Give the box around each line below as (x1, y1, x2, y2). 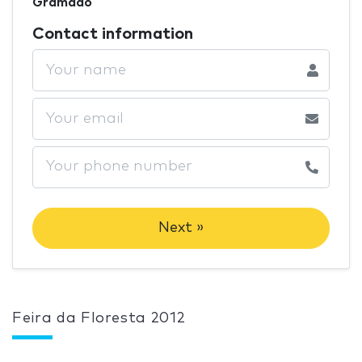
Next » (158, 221, 204, 236)
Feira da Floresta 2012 (12, 311, 186, 326)
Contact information (32, 26, 193, 43)
